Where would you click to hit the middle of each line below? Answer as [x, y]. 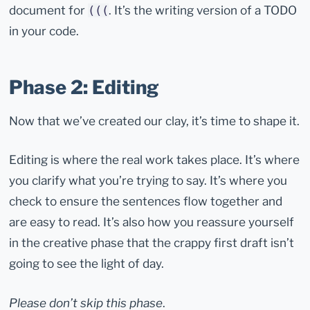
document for [49, 10]
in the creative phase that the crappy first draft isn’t [152, 243]
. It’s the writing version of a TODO [203, 10]
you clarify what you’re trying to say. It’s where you [148, 181]
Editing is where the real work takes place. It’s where [155, 160]
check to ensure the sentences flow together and [146, 201]
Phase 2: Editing [84, 88]
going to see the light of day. [87, 264]
